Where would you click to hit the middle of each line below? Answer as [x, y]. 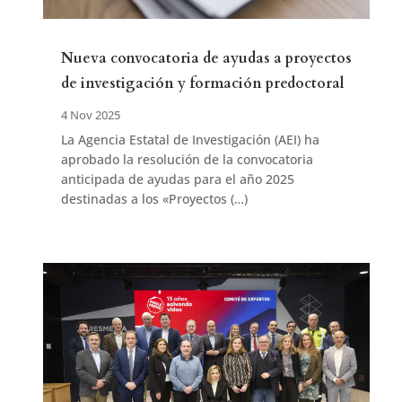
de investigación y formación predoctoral [202, 84]
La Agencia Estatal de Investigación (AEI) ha [190, 140]
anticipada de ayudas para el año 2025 [177, 179]
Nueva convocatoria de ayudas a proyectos [206, 59]
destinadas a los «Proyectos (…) [154, 199]
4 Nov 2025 [90, 115]
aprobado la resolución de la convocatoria [187, 160]
